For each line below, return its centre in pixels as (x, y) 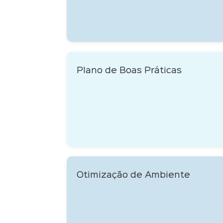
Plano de (98, 71)
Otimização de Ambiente (134, 175)
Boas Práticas (151, 71)
